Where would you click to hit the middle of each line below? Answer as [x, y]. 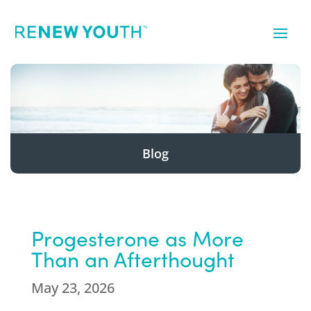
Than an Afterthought [133, 259]
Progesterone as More [137, 238]
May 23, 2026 [73, 288]
